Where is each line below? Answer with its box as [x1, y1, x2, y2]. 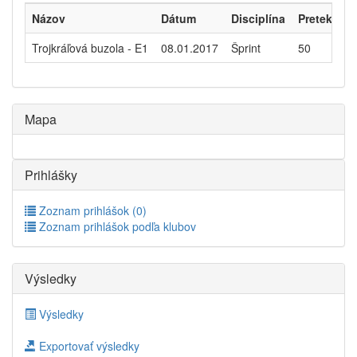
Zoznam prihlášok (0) [36, 202, 147, 218]
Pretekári [298, 10, 346, 26]
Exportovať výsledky [36, 338, 139, 354]
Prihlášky [25, 166, 77, 184]
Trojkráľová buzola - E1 [32, 40, 148, 56]
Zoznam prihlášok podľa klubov [36, 218, 196, 234]
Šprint [231, 40, 261, 56]
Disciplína [231, 10, 285, 26]
